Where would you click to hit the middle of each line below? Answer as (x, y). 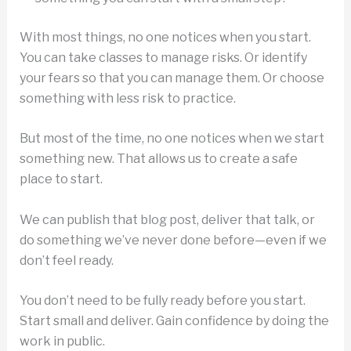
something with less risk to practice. (127, 98)
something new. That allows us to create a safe (158, 159)
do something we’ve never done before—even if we (173, 240)
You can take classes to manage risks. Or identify (163, 57)
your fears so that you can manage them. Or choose (172, 78)
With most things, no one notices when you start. (165, 37)
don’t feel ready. (66, 260)
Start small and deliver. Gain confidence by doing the (174, 321)
